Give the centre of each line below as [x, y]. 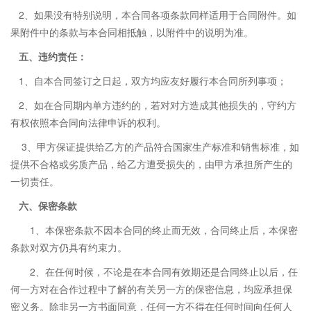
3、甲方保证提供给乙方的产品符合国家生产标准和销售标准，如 [159, 146]
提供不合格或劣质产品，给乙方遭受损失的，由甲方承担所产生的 [151, 164]
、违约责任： [58, 56]
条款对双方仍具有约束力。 [69, 247]
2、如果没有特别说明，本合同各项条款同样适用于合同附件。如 [158, 15]
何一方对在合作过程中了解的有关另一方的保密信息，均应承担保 [151, 289]
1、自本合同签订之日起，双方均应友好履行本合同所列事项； [153, 81]
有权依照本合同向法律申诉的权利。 [88, 122]
